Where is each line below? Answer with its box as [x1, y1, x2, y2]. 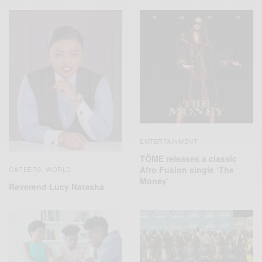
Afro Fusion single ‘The [140, 163, 234, 175]
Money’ [140, 174, 169, 187]
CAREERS [9, 164, 42, 174]
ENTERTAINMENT [140, 136, 198, 146]
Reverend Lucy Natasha [9, 181, 104, 193]
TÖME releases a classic [140, 152, 237, 164]
